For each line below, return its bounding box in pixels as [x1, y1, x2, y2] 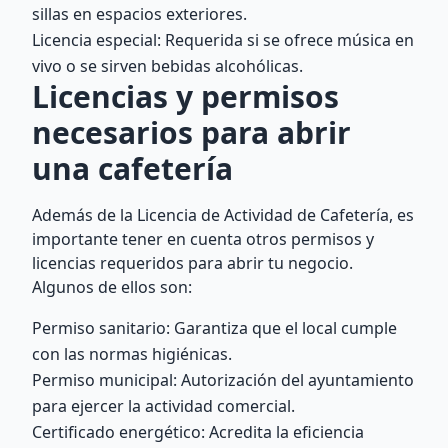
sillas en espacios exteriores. [32, 3, 247, 25]
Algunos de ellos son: [32, 276, 192, 298]
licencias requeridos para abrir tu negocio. [32, 252, 353, 274]
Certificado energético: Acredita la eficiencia [32, 421, 364, 443]
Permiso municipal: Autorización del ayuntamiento [32, 369, 414, 391]
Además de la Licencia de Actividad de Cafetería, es [32, 204, 414, 226]
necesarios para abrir [32, 112, 351, 153]
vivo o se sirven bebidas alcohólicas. [32, 55, 303, 77]
